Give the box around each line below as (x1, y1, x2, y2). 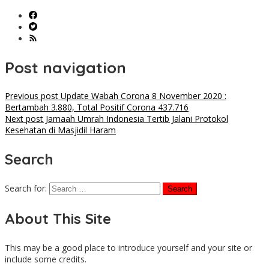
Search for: (5, 183, 47, 195)
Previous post (5, 90, 58, 102)
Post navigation (5, 57, 126, 77)
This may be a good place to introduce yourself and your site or (5, 242, 252, 254)
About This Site (5, 210, 111, 228)
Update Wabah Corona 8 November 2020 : (58, 90, 226, 102)
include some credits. (5, 253, 86, 265)
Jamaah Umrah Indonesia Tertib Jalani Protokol (43, 113, 228, 125)
